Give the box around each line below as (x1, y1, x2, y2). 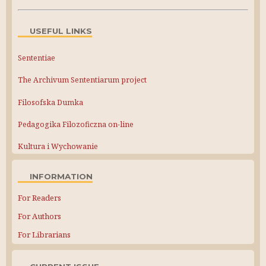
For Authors (18, 211, 61, 222)
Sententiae (18, 53, 55, 64)
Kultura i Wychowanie (18, 141, 98, 152)
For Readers (18, 192, 61, 204)
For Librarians (18, 229, 71, 240)
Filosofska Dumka (18, 97, 83, 107)
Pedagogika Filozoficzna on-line (18, 119, 134, 129)
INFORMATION (30, 172, 93, 182)
